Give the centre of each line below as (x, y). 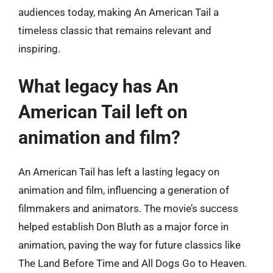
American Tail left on (103, 112)
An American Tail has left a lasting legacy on (119, 172)
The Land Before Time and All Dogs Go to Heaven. (133, 263)
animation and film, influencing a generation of (124, 190)
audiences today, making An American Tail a (119, 12)
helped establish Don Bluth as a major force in (123, 226)
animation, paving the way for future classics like (129, 245)
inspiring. (39, 49)
